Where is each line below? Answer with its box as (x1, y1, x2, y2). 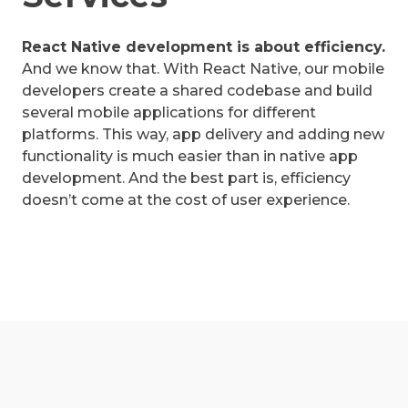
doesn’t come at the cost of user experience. (22, 191, 350, 209)
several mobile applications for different (22, 104, 316, 122)
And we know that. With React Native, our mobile (22, 60, 384, 78)
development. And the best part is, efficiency (22, 169, 351, 188)
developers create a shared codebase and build (22, 82, 372, 100)
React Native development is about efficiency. (22, 38, 385, 56)
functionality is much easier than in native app (22, 148, 358, 166)
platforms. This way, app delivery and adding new (22, 126, 384, 144)
